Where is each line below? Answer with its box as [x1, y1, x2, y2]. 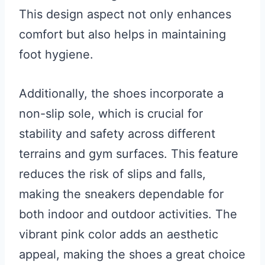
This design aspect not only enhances [19, 7, 231, 21]
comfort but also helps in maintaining [19, 27, 226, 41]
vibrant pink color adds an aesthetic [19, 227, 218, 241]
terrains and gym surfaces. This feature [19, 146, 238, 161]
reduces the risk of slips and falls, [19, 166, 206, 181]
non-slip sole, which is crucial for [19, 106, 203, 121]
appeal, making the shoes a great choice [19, 247, 245, 261]
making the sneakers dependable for [19, 186, 224, 201]
